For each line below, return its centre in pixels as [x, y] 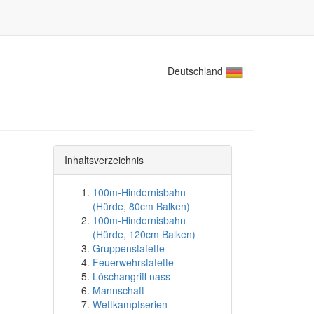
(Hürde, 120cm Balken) [144, 234]
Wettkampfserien [130, 304]
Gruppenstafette [129, 248]
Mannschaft [118, 290]
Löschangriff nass [131, 276]
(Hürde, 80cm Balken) [141, 206]
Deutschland [197, 71]
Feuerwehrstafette [133, 262]
